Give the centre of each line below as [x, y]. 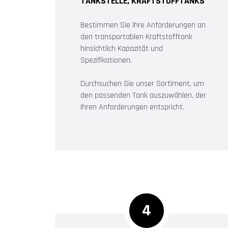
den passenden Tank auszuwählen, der [143, 95]
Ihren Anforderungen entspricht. [132, 107]
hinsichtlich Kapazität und [122, 48]
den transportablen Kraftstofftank [136, 37]
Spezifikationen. [106, 60]
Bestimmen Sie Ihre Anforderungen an [143, 25]
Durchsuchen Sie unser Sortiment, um [142, 83]
